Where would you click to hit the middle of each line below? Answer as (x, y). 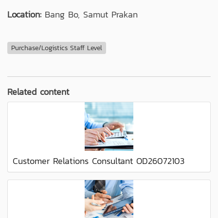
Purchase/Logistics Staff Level (57, 48)
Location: (24, 14)
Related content (38, 92)
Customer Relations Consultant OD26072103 (99, 161)
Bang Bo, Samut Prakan (90, 14)
